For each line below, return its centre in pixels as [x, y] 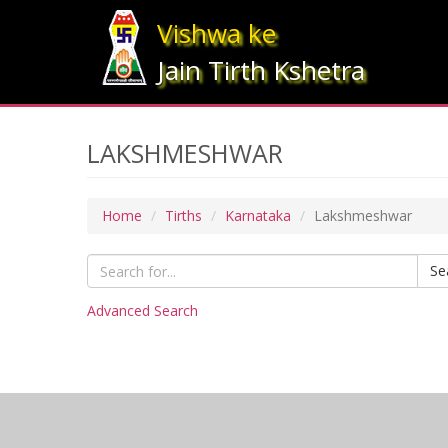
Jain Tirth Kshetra [260, 70]
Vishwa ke [216, 33]
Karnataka [258, 215]
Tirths [183, 215]
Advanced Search [142, 310]
